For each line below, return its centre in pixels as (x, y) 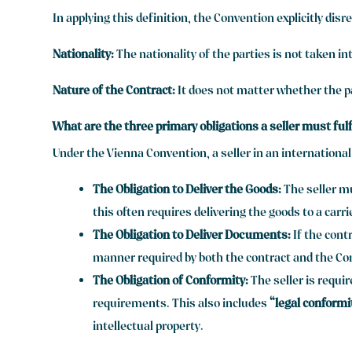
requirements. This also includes (181, 304)
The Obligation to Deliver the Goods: (187, 191)
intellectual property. (148, 327)
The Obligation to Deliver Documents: (192, 236)
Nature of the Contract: (114, 92)
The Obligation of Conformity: (171, 282)
